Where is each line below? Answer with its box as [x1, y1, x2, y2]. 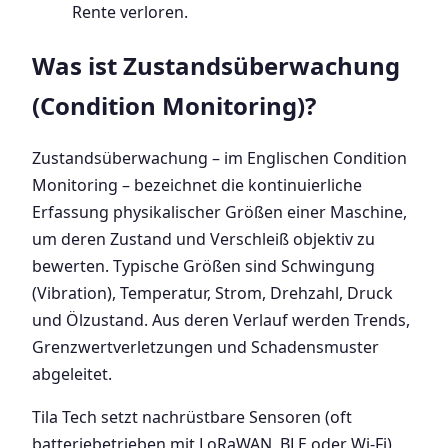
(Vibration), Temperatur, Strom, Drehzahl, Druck [32, 282, 393, 305]
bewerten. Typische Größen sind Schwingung [32, 255, 375, 278]
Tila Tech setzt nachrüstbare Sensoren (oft [32, 406, 352, 429]
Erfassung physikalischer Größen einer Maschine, [32, 201, 407, 224]
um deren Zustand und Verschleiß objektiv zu [32, 228, 375, 251]
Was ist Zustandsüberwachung [32, 48, 400, 82]
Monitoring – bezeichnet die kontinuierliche [32, 174, 362, 197]
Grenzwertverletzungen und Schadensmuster [32, 336, 379, 359]
